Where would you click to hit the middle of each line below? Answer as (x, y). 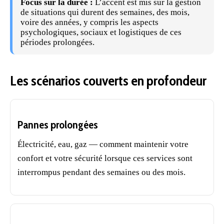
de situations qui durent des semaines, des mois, (105, 12)
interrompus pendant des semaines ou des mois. (101, 172)
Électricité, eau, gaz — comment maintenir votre (103, 144)
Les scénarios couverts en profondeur (108, 80)
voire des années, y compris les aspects (89, 22)
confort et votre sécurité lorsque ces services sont (105, 158)
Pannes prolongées (58, 124)
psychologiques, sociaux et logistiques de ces (101, 32)
